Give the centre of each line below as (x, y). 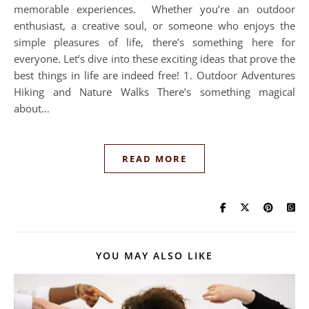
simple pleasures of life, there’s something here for (154, 42)
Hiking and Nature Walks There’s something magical (154, 92)
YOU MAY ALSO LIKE (154, 256)
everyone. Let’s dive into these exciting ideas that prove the (154, 59)
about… (32, 108)
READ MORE (154, 159)
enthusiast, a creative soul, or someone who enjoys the (154, 26)
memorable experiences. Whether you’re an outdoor (154, 9)
